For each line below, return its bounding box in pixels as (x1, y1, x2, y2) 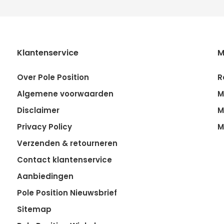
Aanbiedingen (16, 171, 73, 181)
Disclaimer (16, 105, 59, 115)
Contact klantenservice (16, 154, 112, 165)
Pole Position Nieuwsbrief (16, 187, 117, 198)
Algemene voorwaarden (16, 88, 113, 99)
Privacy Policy (16, 121, 72, 132)
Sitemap (16, 204, 51, 214)
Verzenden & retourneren (16, 138, 117, 148)
